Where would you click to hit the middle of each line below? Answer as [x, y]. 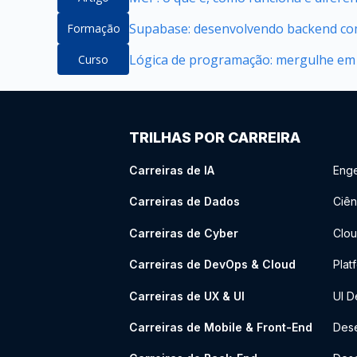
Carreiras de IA [172, 170]
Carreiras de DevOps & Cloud [212, 265]
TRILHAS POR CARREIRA [215, 137]
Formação [93, 28]
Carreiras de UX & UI [187, 296]
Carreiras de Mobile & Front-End [221, 327]
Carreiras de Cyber [184, 233]
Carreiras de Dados [184, 202]
